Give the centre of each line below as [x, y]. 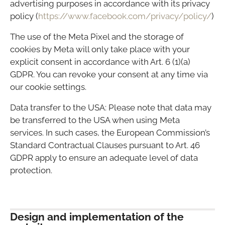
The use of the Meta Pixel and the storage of [97, 37]
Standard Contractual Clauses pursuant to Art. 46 [105, 145]
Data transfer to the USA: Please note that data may [111, 108]
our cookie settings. [48, 87]
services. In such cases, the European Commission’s [110, 133]
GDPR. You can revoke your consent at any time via [109, 75]
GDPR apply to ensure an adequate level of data [104, 158]
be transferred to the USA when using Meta [95, 120]
